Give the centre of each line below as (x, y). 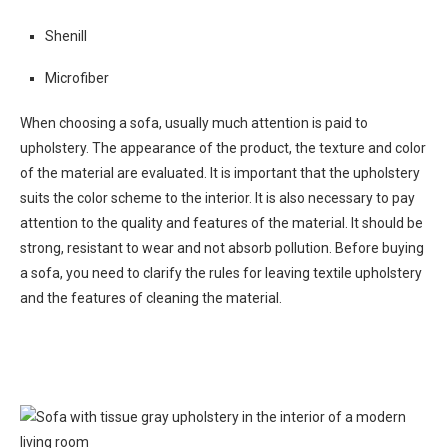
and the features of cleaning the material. (151, 298)
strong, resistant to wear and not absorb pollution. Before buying (222, 248)
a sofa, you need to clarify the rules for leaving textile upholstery (221, 273)
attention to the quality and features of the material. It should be (221, 223)
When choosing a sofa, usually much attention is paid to (194, 123)
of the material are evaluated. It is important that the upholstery (220, 173)
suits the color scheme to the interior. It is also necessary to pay (217, 198)
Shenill (66, 36)
